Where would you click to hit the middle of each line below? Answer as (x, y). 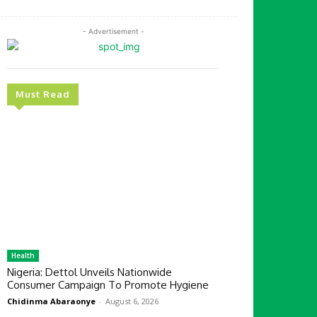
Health (23, 255)
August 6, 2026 (132, 301)
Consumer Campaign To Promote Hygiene (108, 284)
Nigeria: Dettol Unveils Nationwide (90, 272)
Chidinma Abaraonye (51, 301)
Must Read (43, 94)
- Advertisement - (113, 31)
